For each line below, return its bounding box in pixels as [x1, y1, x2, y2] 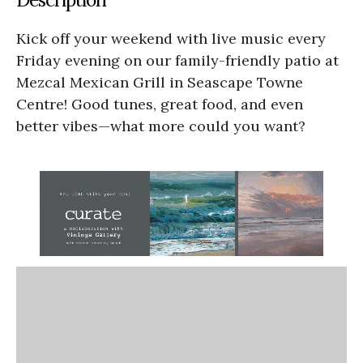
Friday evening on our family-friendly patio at [16, 50, 339, 70]
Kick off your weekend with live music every [16, 28, 326, 48]
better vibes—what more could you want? [16, 116, 305, 135]
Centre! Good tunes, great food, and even [16, 94, 303, 113]
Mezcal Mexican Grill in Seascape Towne [16, 72, 303, 92]
